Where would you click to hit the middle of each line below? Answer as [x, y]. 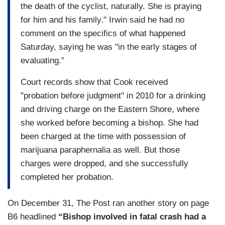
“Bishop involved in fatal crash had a [132, 217]
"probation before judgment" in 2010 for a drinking [113, 95]
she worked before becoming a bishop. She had [109, 123]
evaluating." [42, 60]
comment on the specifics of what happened [103, 33]
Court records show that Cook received [94, 82]
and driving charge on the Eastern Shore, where [110, 109]
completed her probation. [67, 177]
